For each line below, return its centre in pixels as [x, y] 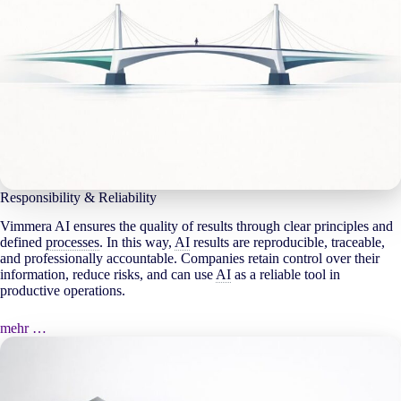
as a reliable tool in [286, 275]
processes [73, 243]
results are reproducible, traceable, [287, 243]
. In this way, [137, 243]
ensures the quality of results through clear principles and [231, 226]
